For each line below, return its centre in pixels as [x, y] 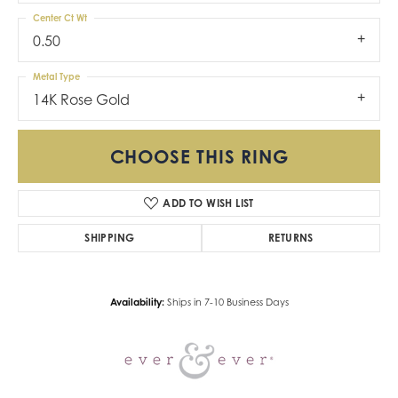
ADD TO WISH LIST [208, 203]
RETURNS [291, 238]
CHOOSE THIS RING [199, 157]
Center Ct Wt [60, 17]
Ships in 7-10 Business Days [227, 302]
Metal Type [56, 76]
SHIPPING [110, 238]
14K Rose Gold [81, 99]
